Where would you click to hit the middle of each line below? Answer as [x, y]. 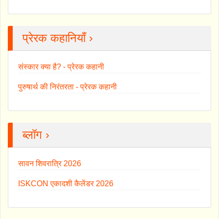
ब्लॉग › [36, 134]
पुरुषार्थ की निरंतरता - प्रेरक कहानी [67, 87]
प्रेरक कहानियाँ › [58, 38]
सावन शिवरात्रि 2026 [50, 163]
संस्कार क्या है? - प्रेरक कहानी [61, 66]
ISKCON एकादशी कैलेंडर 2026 [66, 183]
